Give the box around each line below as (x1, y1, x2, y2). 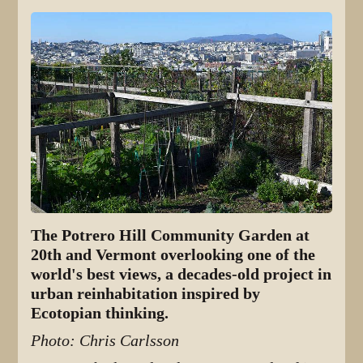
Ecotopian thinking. (31, 304, 169, 323)
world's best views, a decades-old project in (31, 265, 332, 284)
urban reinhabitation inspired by (31, 284, 261, 304)
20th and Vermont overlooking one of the (31, 246, 316, 265)
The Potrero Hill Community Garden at (31, 226, 310, 246)
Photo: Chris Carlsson (31, 331, 180, 351)
